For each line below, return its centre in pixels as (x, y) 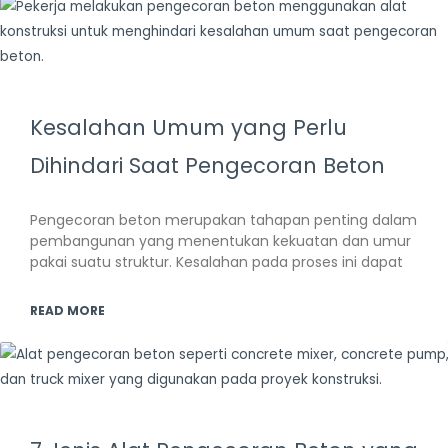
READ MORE (67, 311)
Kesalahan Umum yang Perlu (188, 128)
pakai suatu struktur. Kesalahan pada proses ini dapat (216, 262)
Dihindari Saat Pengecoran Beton (207, 166)
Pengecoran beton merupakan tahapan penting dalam (223, 220)
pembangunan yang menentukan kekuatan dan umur (220, 241)
